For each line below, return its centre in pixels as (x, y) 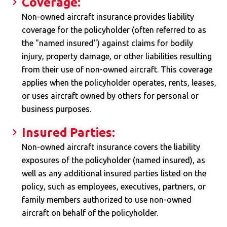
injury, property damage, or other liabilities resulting (117, 56)
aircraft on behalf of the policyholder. (90, 213)
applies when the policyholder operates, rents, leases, (119, 83)
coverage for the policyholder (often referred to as (114, 30)
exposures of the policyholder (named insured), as (113, 160)
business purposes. (56, 109)
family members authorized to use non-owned (106, 200)
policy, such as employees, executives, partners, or (113, 187)
